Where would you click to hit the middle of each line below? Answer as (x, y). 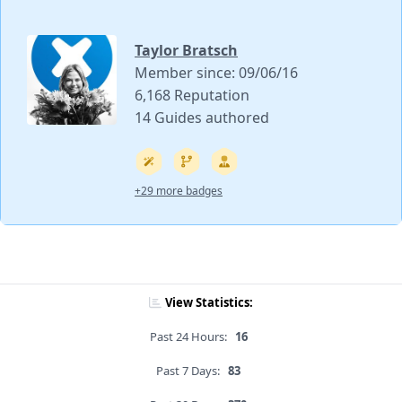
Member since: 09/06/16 (216, 72)
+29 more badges (179, 190)
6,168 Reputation (192, 95)
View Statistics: (209, 303)
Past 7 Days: (188, 371)
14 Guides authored (202, 117)
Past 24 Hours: (188, 337)
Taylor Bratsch (186, 50)
